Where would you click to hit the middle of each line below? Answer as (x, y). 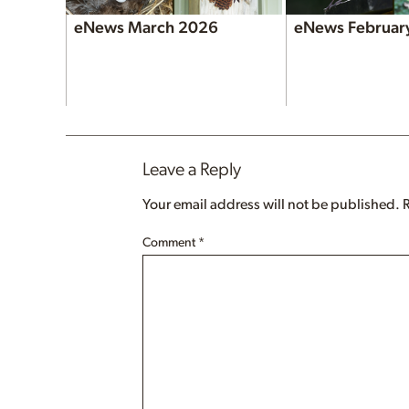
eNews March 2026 (146, 28)
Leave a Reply (192, 169)
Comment (170, 242)
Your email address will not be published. (271, 204)
